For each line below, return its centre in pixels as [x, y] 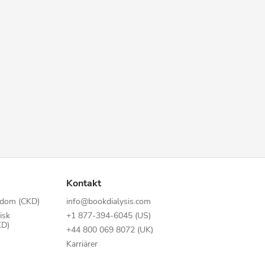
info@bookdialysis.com [108, 201]
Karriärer [82, 244]
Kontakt [83, 183]
